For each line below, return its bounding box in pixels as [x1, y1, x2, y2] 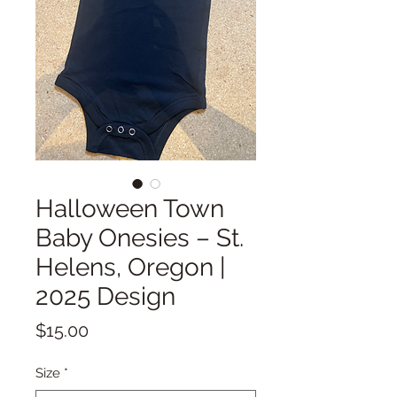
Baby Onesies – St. [35, 222, 244, 253]
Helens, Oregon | [35, 252, 225, 282]
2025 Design [35, 281, 175, 311]
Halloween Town [35, 193, 224, 223]
